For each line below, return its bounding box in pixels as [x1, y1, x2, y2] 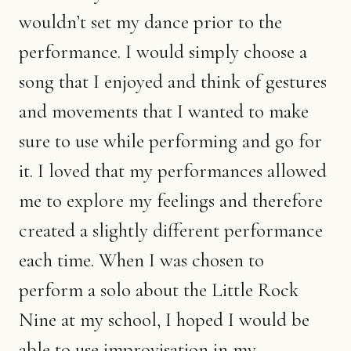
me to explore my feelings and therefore [19, 188, 323, 212]
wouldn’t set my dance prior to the [19, 9, 282, 34]
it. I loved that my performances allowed [19, 158, 327, 183]
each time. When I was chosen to [19, 248, 264, 272]
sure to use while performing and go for [19, 128, 322, 153]
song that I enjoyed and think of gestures [19, 69, 327, 93]
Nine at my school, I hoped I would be [19, 307, 309, 331]
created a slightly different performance [19, 218, 323, 242]
